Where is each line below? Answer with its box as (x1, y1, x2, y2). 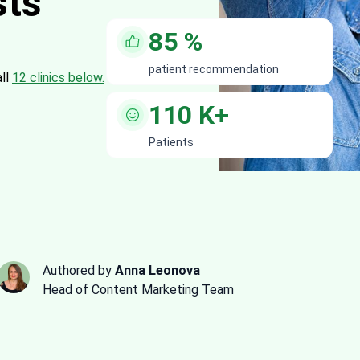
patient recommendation (149, 62, 279, 76)
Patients (149, 135, 194, 149)
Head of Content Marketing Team (43, 281, 234, 297)
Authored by (43, 262, 115, 278)
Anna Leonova (115, 262, 200, 278)
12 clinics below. (12, 69, 104, 85)
